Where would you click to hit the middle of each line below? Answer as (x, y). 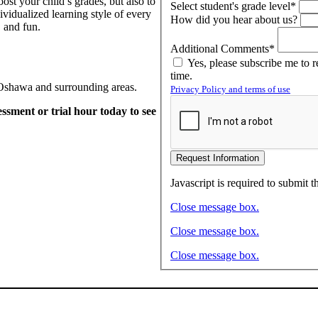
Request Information (218, 158)
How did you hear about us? (234, 19)
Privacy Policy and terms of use (230, 89)
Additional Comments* (223, 48)
